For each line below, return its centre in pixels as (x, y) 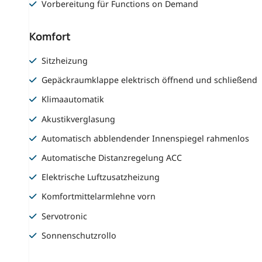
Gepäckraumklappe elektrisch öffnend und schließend (150, 80)
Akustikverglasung (79, 119)
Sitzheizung (65, 60)
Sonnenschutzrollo (79, 235)
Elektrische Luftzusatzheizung (101, 177)
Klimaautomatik (73, 99)
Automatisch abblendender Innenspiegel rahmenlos (146, 138)
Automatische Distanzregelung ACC (112, 158)
